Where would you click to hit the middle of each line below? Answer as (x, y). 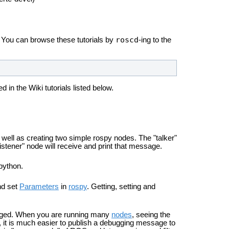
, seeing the (151, 215)
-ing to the (155, 40)
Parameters (39, 186)
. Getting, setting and (121, 186)
